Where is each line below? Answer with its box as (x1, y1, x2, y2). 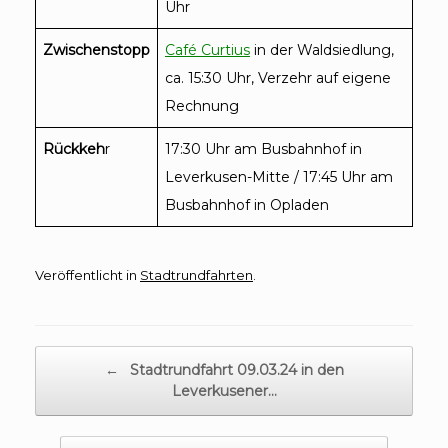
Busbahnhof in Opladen (165, 195, 329, 214)
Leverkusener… (171, 382, 277, 401)
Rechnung (165, 96, 239, 115)
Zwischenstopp (43, 40, 150, 59)
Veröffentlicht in (35, 267, 140, 284)
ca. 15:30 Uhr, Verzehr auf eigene (165, 68, 391, 87)
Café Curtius (165, 40, 250, 59)
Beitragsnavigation (35, 347, 157, 364)
